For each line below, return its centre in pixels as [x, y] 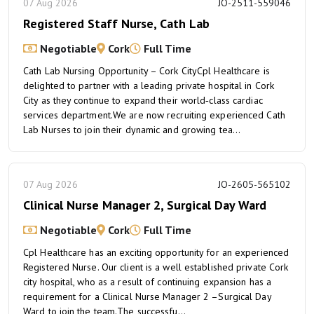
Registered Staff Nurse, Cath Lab [116, 23]
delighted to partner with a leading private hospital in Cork [149, 86]
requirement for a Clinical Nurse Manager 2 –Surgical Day [147, 296]
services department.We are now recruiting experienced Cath [154, 115]
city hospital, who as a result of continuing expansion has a [148, 282]
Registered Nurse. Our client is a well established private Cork [156, 267]
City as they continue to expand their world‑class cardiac [143, 100]
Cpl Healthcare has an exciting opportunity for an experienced [156, 252]
